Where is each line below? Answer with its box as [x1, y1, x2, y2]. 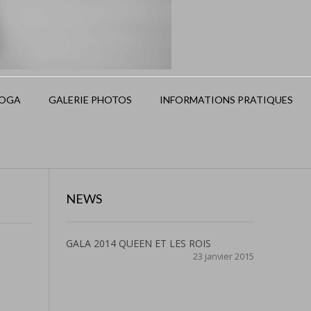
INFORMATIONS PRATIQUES [160, 94, 293, 106]
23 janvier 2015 [193, 251, 254, 262]
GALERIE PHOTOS [49, 94, 132, 106]
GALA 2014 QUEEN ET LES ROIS [65, 237, 211, 250]
